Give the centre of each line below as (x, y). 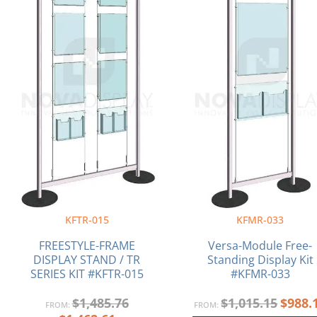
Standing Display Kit (260, 259)
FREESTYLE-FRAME (87, 245)
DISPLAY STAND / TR (87, 259)
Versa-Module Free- (260, 245)
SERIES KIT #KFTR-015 (87, 273)
